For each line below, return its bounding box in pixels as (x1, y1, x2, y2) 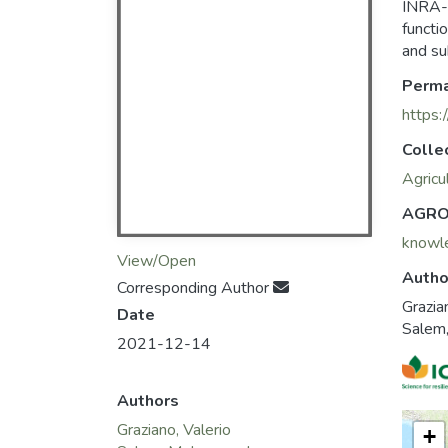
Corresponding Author (117, 276, 273, 299)
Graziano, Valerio (117, 418, 231, 441)
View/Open (117, 249, 196, 272)
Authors (117, 389, 179, 412)
